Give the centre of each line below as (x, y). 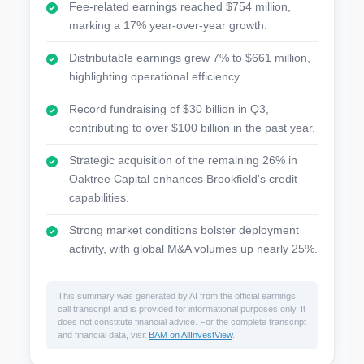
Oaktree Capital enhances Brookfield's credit (183, 179)
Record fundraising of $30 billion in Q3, (169, 109)
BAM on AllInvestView (191, 335)
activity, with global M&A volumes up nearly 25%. (193, 249)
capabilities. (99, 197)
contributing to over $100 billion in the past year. (192, 128)
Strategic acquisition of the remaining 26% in (183, 160)
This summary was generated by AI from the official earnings (177, 296)
